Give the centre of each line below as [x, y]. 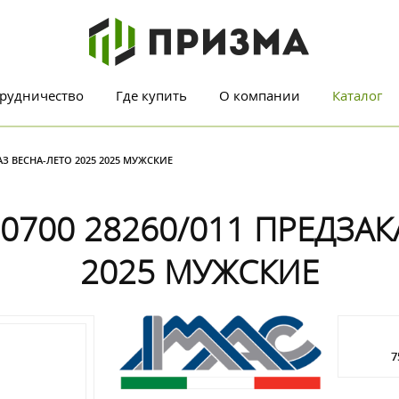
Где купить [151, 95]
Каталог [357, 95]
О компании [260, 95]
